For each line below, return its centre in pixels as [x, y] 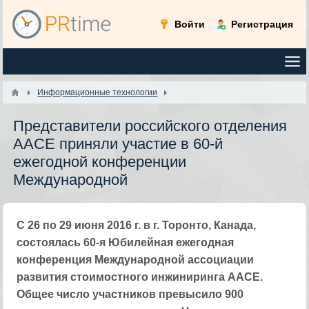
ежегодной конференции [100, 162]
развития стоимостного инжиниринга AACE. [140, 277]
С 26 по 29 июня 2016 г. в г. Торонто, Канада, [137, 225]
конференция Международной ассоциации [136, 260]
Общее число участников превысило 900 [130, 294]
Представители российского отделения [150, 126]
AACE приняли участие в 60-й [118, 144]
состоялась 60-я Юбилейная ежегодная [126, 242]
